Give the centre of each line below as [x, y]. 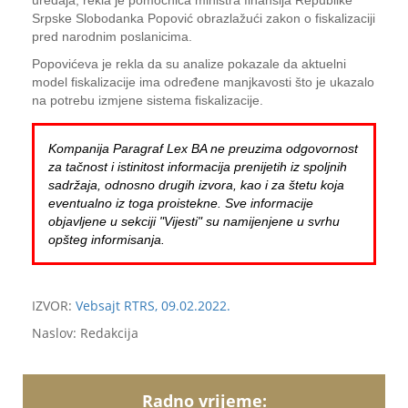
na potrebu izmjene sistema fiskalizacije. [148, 100]
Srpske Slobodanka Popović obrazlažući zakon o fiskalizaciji [204, 18]
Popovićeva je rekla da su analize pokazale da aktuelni [189, 64]
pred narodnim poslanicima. [112, 36]
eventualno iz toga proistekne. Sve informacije [181, 203]
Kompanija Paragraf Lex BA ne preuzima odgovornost [203, 148]
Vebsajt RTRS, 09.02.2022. [153, 306]
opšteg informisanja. [107, 240]
